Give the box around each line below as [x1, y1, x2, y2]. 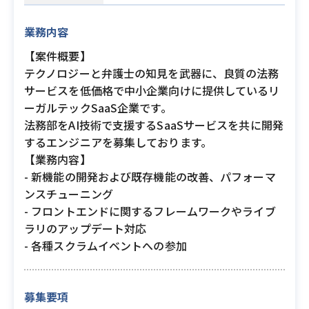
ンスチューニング [24, 186, 113, 202]
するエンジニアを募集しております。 [24, 134, 212, 150]
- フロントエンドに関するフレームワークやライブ [24, 203, 276, 219]
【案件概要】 [24, 48, 91, 64]
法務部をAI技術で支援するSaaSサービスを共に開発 [24, 117, 283, 133]
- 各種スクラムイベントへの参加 [24, 237, 187, 254]
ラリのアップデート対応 [24, 220, 147, 237]
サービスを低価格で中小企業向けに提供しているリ [24, 82, 280, 99]
